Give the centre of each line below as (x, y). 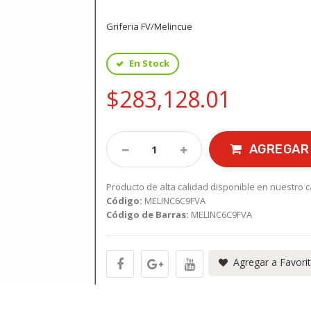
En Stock (149, 63)
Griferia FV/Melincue (150, 26)
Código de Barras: (148, 214)
